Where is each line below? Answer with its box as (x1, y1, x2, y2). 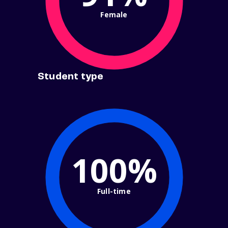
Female (100, 9, 128, 19)
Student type (38, 72, 104, 82)
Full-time (97, 186, 131, 196)
